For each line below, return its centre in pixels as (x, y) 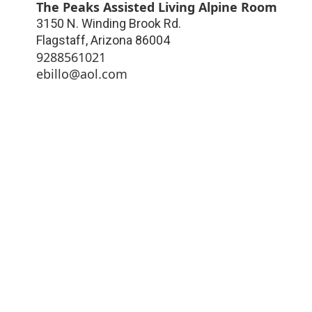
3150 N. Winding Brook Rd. (109, 23)
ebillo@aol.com (82, 73)
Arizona (111, 40)
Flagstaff (61, 40)
